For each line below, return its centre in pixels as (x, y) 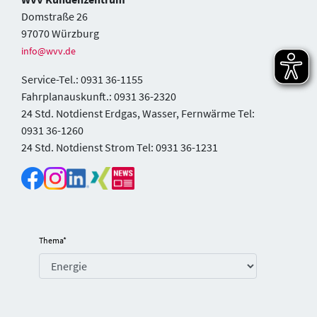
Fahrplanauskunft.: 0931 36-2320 (99, 97)
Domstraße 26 (54, 17)
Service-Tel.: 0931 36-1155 (82, 80)
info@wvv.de (48, 51)
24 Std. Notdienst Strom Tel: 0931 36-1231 (120, 148)
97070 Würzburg (60, 34)
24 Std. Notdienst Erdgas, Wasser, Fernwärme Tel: (138, 114)
